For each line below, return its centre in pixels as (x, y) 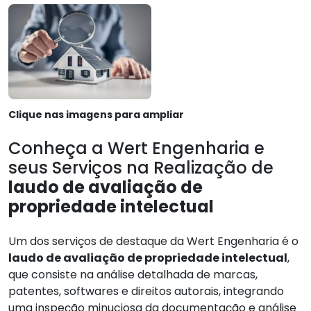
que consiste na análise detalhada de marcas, (133, 275)
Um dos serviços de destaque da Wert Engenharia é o (153, 242)
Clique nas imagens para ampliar (96, 115)
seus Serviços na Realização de (141, 168)
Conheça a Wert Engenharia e (136, 149)
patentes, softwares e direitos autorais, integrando (146, 292)
